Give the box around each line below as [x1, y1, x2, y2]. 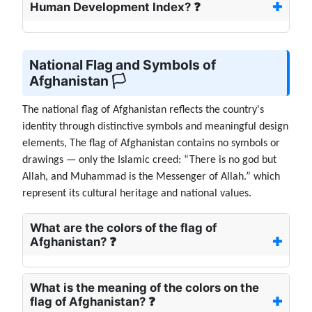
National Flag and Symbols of [29, 56, 216, 74]
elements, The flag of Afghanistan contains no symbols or [22, 138, 280, 150]
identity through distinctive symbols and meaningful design [22, 121, 288, 133]
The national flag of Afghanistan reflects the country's [22, 104, 264, 116]
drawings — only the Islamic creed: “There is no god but [22, 155, 276, 166]
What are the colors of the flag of [30, 221, 217, 235]
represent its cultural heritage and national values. [22, 188, 251, 200]
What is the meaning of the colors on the [30, 281, 259, 295]
